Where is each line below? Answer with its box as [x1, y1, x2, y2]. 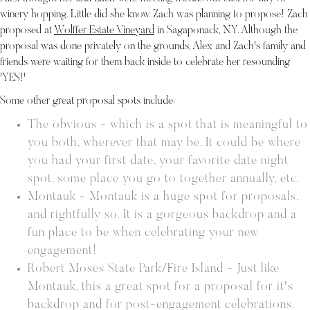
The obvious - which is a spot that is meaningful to [28, 119, 308, 131]
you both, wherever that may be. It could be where [28, 137, 301, 149]
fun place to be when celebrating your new [28, 227, 259, 239]
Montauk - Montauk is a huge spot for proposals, [28, 191, 298, 203]
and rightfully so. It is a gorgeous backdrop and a [28, 209, 297, 221]
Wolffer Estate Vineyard [54, 25, 154, 36]
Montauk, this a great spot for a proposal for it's [28, 281, 293, 293]
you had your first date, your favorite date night [28, 155, 289, 167]
